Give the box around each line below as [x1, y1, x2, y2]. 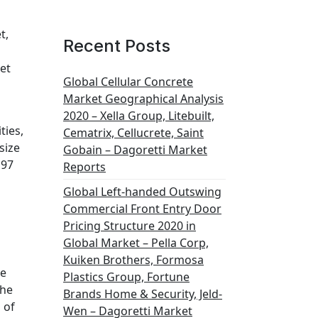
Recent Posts [63, 35, 170, 56]
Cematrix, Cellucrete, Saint [63, 125, 204, 141]
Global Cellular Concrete [63, 74, 193, 89]
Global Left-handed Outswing [63, 184, 221, 199]
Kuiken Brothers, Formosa [63, 252, 204, 268]
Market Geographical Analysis [63, 91, 224, 106]
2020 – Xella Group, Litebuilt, [63, 108, 214, 124]
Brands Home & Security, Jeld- [63, 286, 222, 302]
